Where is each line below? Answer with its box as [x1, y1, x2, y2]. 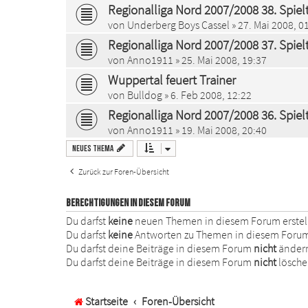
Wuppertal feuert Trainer [108, 71, 236, 88]
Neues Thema [72, 142, 113, 154]
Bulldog [127, 87, 162, 102]
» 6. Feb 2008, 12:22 [162, 87, 252, 102]
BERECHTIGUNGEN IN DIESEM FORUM [66, 196, 190, 210]
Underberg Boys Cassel [127, 17, 230, 32]
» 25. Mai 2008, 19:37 [173, 52, 267, 67]
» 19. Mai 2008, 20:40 [173, 122, 267, 137]
